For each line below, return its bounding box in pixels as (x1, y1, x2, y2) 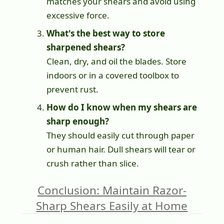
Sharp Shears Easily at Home (36, 198, 188, 214)
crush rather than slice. (46, 157, 139, 169)
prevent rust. (46, 83, 98, 95)
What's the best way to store (46, 27, 165, 39)
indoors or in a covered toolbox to (46, 69, 179, 81)
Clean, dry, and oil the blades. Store (46, 55, 186, 67)
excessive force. (46, 9, 109, 21)
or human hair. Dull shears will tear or (46, 143, 195, 155)
